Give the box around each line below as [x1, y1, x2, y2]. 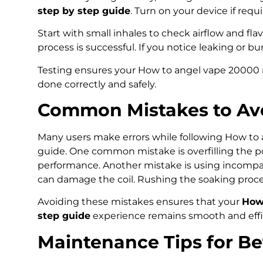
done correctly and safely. [38, 78, 156, 90]
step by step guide [38, 5, 130, 16]
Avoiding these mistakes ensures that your [38, 196, 242, 208]
